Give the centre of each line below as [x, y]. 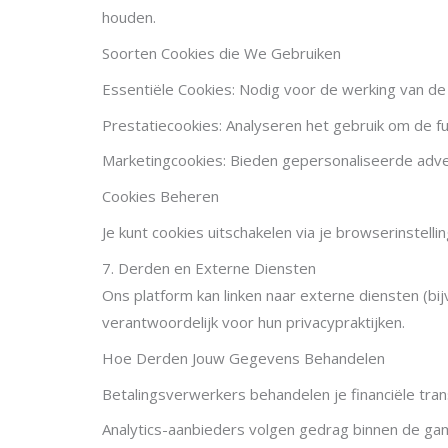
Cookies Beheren [160, 196]
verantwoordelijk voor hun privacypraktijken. [253, 321]
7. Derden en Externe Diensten [209, 267]
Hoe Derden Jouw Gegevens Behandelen [243, 357]
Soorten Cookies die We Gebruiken [221, 52]
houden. [129, 17]
